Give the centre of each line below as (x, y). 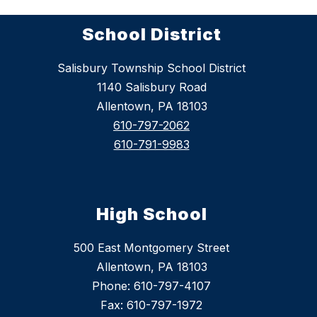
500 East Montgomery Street (151, 248)
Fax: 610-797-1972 (151, 305)
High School (151, 214)
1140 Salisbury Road (151, 87)
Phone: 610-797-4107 (151, 286)
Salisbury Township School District (151, 68)
